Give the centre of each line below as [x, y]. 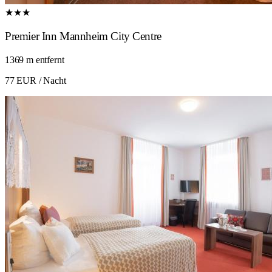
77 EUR [21, 80]
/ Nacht [51, 80]
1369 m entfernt [35, 59]
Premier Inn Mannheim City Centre [83, 36]
